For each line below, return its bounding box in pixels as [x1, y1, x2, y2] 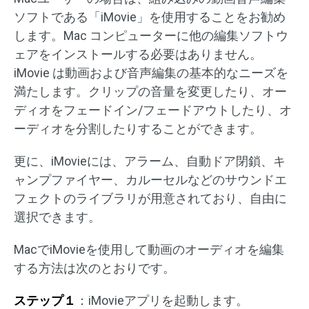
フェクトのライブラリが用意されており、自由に [14, 191, 287, 206]
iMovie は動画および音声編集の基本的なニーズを [14, 66, 288, 81]
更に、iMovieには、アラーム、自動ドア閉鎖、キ [14, 154, 286, 169]
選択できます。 [14, 210, 101, 225]
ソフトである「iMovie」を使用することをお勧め [14, 10, 286, 25]
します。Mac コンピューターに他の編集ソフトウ [14, 28, 288, 43]
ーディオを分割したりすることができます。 [14, 121, 262, 137]
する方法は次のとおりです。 [14, 261, 175, 276]
